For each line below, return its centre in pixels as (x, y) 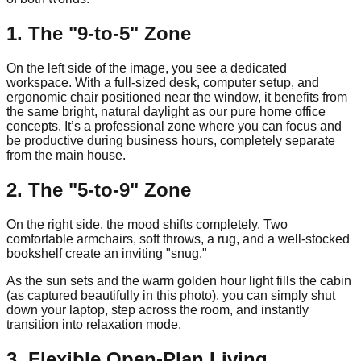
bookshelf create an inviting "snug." (107, 254)
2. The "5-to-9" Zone (99, 190)
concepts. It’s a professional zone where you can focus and (174, 127)
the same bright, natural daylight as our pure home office (166, 112)
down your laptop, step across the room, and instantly (158, 310)
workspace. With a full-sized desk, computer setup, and (163, 83)
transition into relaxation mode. (94, 325)
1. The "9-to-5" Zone (99, 34)
